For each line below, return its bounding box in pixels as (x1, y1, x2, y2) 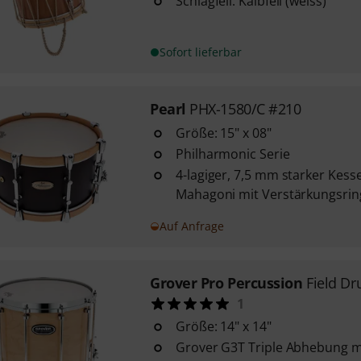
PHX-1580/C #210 (189, 99, 301, 118)
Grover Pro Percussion (149, 273, 303, 293)
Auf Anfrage (159, 218, 224, 234)
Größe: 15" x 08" (175, 124, 272, 142)
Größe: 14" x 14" (175, 317, 272, 335)
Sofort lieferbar (159, 44, 242, 60)
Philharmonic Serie (175, 145, 290, 163)
